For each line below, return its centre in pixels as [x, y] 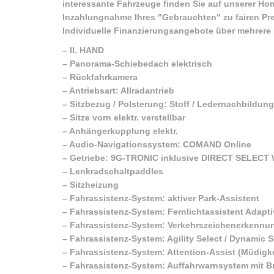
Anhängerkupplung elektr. [124, 131]
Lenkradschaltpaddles [117, 171]
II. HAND [87, 50]
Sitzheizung [94, 184]
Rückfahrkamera [104, 77]
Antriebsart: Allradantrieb [122, 90]
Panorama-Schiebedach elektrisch [141, 63]
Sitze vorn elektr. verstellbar [128, 117]
